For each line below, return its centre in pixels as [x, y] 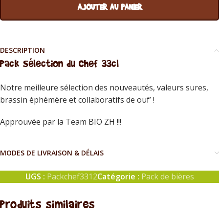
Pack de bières [167, 177]
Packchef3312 [72, 177]
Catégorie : [118, 177]
